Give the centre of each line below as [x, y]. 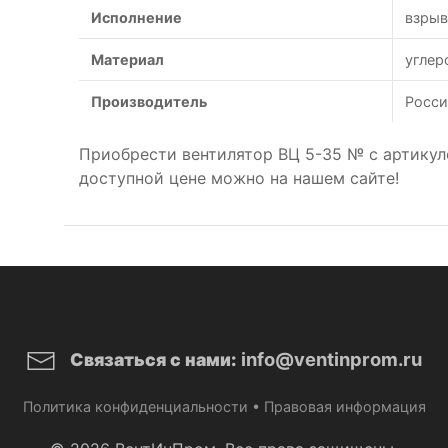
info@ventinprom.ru [331, 359]
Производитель [149, 101]
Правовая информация [344, 407]
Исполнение [136, 17]
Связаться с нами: [153, 359]
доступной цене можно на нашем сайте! [239, 178]
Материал [127, 59]
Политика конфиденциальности [135, 407]
